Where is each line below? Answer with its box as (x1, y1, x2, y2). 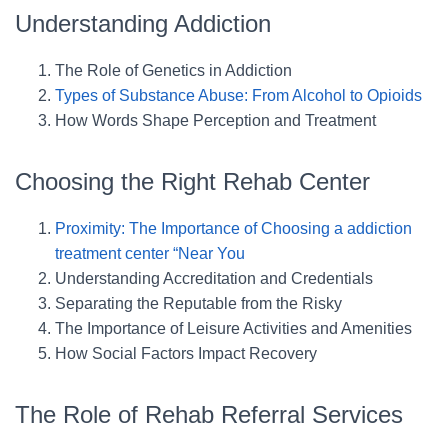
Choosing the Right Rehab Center (15, 167, 370, 195)
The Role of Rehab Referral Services (15, 400, 403, 428)
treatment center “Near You (55, 244, 245, 262)
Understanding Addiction (15, 9, 271, 37)
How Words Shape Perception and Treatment (55, 111, 376, 129)
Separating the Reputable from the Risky (55, 294, 342, 312)
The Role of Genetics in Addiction (55, 61, 292, 79)
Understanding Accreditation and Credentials (55, 269, 373, 287)
